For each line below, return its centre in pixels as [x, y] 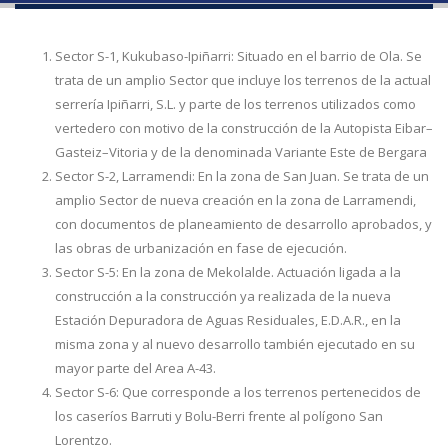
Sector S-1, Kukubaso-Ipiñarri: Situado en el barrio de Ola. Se [238, 56]
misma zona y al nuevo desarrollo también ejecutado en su [235, 344]
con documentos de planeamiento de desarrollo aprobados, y [243, 224]
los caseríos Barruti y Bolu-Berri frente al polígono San [219, 416]
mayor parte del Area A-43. [135, 368]
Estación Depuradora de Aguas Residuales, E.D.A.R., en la [228, 320]
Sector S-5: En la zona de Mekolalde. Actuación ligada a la [228, 272]
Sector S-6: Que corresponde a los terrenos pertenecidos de [238, 392]
